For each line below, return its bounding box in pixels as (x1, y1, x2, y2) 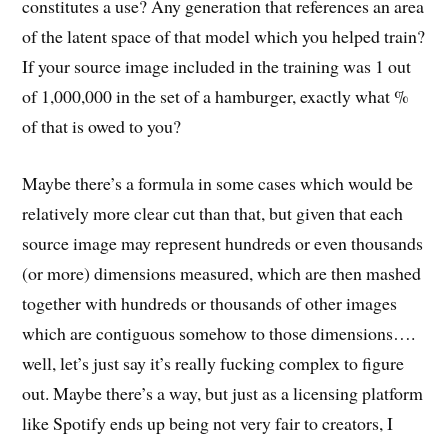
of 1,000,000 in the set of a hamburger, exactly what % (22, 84, 410, 109)
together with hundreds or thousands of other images (22, 290, 398, 315)
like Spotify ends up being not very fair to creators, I (22, 410, 394, 435)
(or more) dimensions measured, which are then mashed (22, 260, 422, 285)
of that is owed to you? (22, 114, 182, 139)
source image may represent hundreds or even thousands (22, 230, 424, 255)
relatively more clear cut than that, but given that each (22, 200, 404, 225)
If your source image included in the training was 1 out (22, 54, 412, 79)
